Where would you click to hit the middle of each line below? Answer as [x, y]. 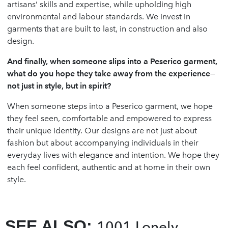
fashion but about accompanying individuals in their [103, 142]
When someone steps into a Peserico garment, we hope [110, 106]
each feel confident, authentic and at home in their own [109, 167]
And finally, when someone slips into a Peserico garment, [112, 61]
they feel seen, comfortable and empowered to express [109, 118]
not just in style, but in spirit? [59, 85]
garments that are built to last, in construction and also [107, 28]
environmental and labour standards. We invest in [99, 16]
